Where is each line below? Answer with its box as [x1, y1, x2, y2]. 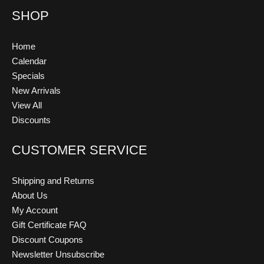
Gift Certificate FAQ [12, 219, 87, 230]
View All [12, 100, 42, 111]
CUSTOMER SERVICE [12, 143, 147, 158]
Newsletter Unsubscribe [12, 249, 104, 259]
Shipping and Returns [12, 175, 94, 186]
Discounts [12, 115, 51, 126]
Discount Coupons [12, 234, 83, 245]
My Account [12, 204, 58, 215]
